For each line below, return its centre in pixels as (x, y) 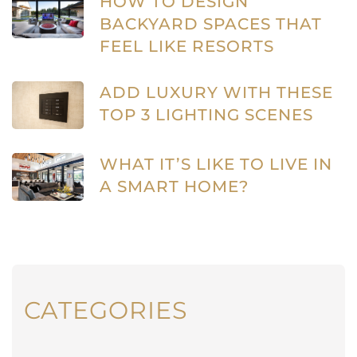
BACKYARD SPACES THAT (210, 24)
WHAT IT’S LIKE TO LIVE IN (216, 165)
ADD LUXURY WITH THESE (216, 93)
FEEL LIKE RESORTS (186, 47)
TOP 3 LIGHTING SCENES (206, 115)
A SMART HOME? (174, 187)
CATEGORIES (106, 310)
